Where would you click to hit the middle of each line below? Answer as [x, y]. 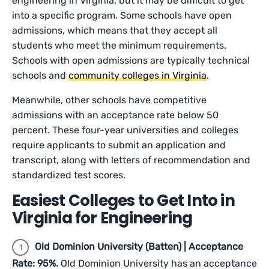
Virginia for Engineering [102, 218]
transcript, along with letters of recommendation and [131, 160]
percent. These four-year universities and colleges [125, 130]
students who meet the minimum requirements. [119, 45]
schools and [41, 75]
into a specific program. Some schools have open [122, 15]
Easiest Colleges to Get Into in [123, 201]
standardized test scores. [69, 175]
